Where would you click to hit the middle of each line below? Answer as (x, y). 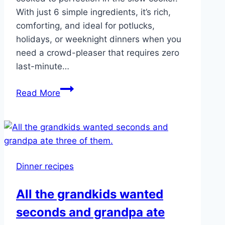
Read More (38, 93)
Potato (73, 129)
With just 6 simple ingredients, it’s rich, (93, 12)
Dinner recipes (45, 166)
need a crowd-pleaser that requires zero (98, 53)
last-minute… (43, 67)
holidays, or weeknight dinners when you (99, 39)
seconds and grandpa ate (90, 212)
